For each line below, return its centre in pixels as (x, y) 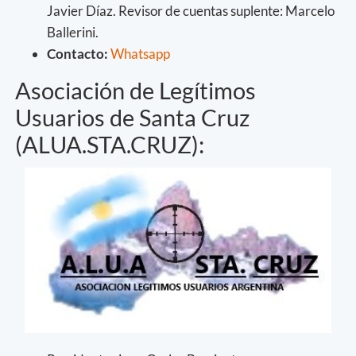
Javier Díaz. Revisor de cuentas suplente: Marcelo (191, 11)
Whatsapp (140, 54)
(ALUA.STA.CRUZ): (110, 145)
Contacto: (77, 54)
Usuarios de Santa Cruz (132, 118)
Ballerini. (73, 33)
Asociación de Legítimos (135, 91)
